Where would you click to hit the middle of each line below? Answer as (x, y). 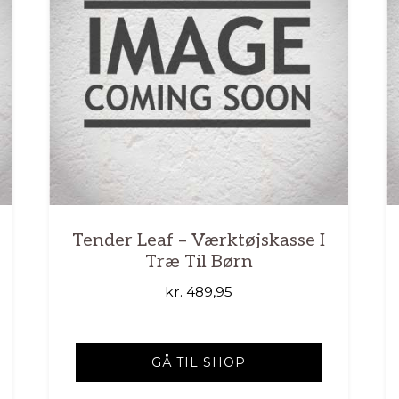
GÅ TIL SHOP (199, 362)
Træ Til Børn (199, 262)
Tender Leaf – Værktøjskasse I (199, 241)
